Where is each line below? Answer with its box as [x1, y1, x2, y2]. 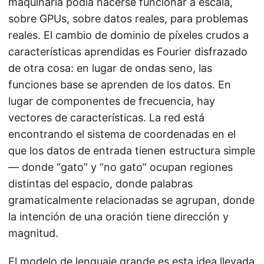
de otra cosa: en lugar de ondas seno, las [8, 62, 212, 75]
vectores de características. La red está [8, 111, 204, 124]
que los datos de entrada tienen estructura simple [8, 144, 255, 157]
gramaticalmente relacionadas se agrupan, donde [8, 194, 255, 207]
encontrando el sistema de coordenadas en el [8, 128, 236, 141]
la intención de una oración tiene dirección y [8, 210, 229, 223]
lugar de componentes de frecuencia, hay [8, 95, 215, 108]
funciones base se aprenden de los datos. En [8, 78, 231, 91]
